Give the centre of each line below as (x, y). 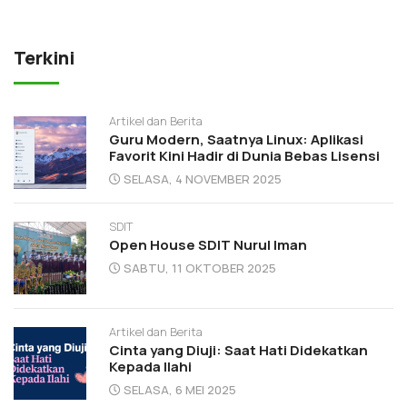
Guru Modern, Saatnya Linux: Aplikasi (236, 139)
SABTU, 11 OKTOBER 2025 (200, 268)
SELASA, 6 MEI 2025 (180, 389)
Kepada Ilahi (150, 366)
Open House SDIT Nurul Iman (208, 244)
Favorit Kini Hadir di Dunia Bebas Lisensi (244, 155)
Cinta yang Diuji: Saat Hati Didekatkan (238, 350)
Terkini (44, 57)
